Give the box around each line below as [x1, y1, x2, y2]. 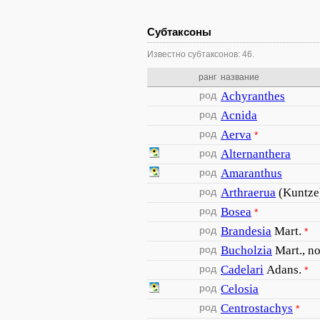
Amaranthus [221, 166, 282, 180]
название [221, 72, 259, 82]
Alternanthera [221, 147, 291, 161]
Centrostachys [221, 301, 293, 315]
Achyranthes [221, 89, 285, 103]
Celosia [221, 282, 259, 296]
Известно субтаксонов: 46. [147, 49, 254, 59]
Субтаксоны [147, 26, 211, 38]
